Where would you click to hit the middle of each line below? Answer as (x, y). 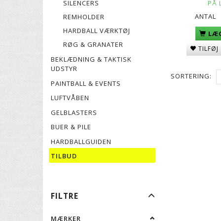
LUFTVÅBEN (70, 97)
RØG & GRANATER (93, 44)
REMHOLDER (84, 17)
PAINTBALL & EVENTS (86, 83)
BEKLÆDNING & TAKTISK (91, 59)
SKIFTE (168, 195)
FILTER (168, 206)
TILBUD (64, 156)
